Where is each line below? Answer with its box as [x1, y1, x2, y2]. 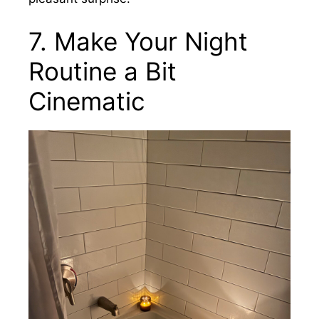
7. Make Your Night [28, 26, 248, 56]
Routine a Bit [28, 56, 177, 86]
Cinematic [28, 85, 145, 116]
